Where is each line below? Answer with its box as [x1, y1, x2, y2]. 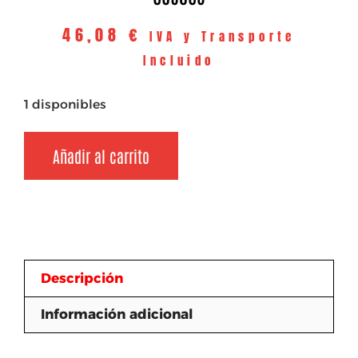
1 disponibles [24, 97, 106, 112]
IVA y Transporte [149, 27, 296, 46]
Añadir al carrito [53, 145, 149, 167]
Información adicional [41, 306, 194, 323]
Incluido [143, 51, 215, 70]
